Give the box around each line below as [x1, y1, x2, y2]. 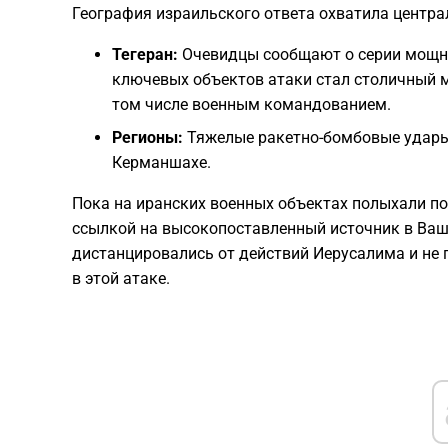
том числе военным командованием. [112, 95, 391, 115]
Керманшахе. [112, 153, 211, 173]
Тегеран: [112, 45, 178, 65]
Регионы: [112, 128, 183, 148]
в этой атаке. [72, 269, 170, 289]
